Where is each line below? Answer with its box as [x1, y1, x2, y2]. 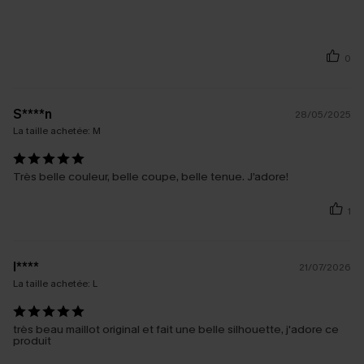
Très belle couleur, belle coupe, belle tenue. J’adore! [13, 169, 288, 185]
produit [13, 333, 51, 349]
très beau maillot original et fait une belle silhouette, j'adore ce [13, 322, 339, 338]
